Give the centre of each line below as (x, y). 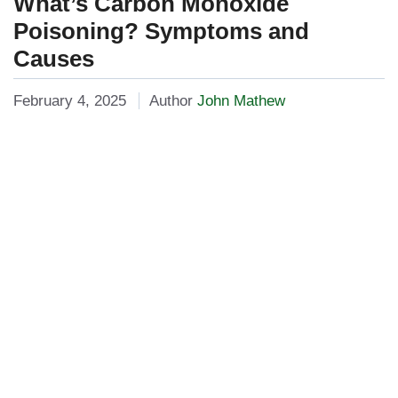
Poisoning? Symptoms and (161, 32)
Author (173, 100)
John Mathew (241, 100)
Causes (54, 59)
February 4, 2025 (70, 100)
